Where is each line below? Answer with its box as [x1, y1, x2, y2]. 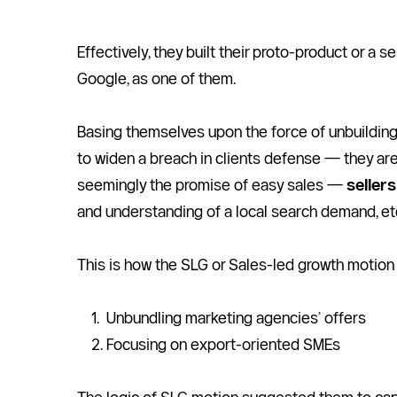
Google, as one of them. [77, 70, 239, 87]
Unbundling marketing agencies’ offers [106, 309, 366, 326]
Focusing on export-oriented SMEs [106, 336, 340, 353]
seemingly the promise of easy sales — [77, 176, 346, 193]
